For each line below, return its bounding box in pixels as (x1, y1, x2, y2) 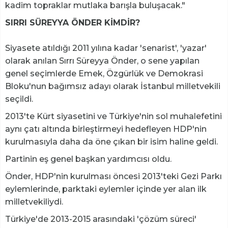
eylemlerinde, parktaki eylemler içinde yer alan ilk (5, 184, 207, 194)
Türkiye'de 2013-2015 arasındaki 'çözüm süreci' (5, 214, 196, 224)
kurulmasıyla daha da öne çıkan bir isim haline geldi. (5, 136, 218, 147)
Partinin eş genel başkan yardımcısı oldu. (5, 154, 172, 164)
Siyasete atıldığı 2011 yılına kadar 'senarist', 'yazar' (5, 43, 207, 53)
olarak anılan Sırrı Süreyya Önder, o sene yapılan (5, 55, 199, 66)
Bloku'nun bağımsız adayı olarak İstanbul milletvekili (5, 81, 220, 91)
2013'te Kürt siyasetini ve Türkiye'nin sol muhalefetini (5, 111, 222, 121)
